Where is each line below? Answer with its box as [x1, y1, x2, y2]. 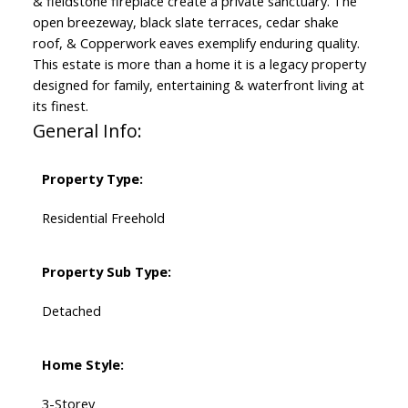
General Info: [32, 118, 142, 144]
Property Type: [41, 169, 143, 189]
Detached [41, 301, 101, 321]
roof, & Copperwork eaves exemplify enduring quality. [32, 34, 360, 53]
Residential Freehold [41, 209, 165, 228]
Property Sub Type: [41, 262, 171, 281]
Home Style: [41, 355, 124, 374]
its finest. [32, 97, 88, 116]
